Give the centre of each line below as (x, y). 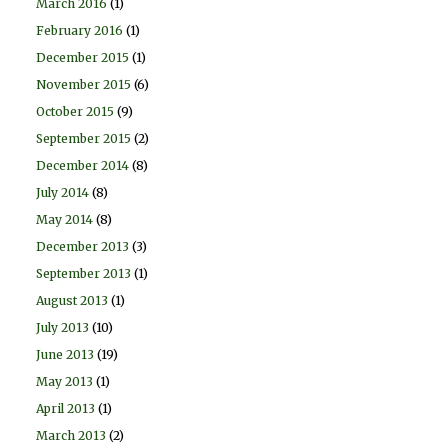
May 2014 (64, 219)
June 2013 (65, 354)
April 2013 (65, 408)
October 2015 (75, 111)
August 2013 (72, 300)
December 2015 (82, 57)
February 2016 (79, 30)
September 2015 (83, 138)
